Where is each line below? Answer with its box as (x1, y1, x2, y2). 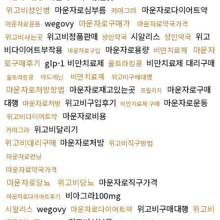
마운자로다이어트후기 (6, 192, 60, 200)
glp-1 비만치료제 (42, 56, 107, 69)
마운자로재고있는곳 (67, 83, 138, 95)
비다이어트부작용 (4, 43, 65, 55)
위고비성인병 (6, 3, 50, 16)
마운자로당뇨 (6, 176, 51, 188)
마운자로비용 (60, 110, 107, 122)
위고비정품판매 (44, 30, 101, 42)
